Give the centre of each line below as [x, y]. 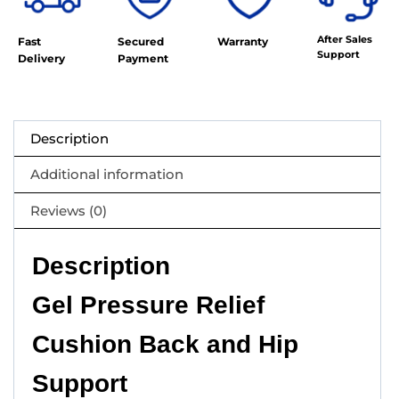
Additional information [107, 175]
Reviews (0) [69, 210]
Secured [141, 41]
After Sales [345, 39]
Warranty [243, 41]
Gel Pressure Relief [148, 305]
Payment [143, 58]
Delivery [41, 58]
